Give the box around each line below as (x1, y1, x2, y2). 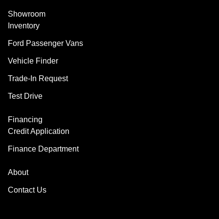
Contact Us (8, 185, 46, 194)
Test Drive (8, 91, 43, 100)
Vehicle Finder (8, 56, 58, 65)
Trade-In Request (8, 74, 68, 83)
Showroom (8, 9, 45, 18)
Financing (8, 115, 43, 124)
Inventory (8, 21, 40, 30)
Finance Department (8, 144, 79, 153)
